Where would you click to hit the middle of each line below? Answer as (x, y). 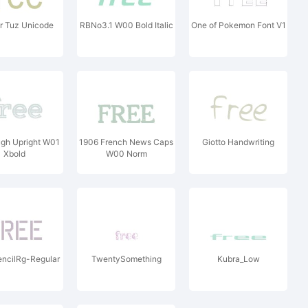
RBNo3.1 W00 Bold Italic (126, 25)
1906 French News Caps (126, 142)
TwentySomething (126, 259)
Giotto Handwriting (238, 142)
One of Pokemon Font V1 (238, 25)
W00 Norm (126, 154)
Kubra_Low (238, 259)
